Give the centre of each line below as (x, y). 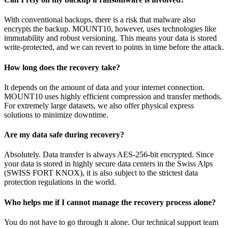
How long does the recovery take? (62, 67)
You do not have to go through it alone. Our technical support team (111, 222)
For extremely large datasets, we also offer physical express (99, 105)
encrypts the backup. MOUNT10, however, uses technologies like (110, 29)
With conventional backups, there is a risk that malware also (100, 20)
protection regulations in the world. (60, 182)
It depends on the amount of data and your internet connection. (104, 87)
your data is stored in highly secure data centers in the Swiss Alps (108, 164)
